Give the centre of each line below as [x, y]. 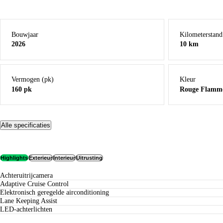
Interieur [64, 158]
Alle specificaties [26, 125]
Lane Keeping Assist [31, 201]
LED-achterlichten [28, 209]
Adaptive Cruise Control [37, 184]
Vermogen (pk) [33, 79]
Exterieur [41, 158]
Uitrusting [89, 158]
